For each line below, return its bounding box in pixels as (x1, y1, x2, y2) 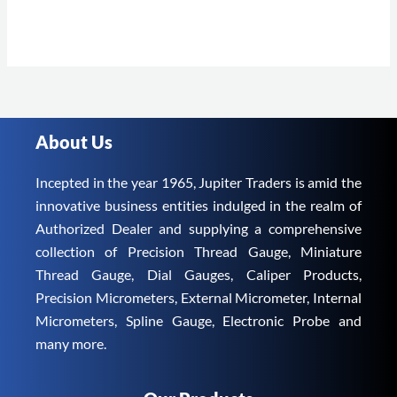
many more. (35, 335, 106, 353)
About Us (35, 131, 113, 153)
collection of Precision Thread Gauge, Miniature (35, 243, 362, 261)
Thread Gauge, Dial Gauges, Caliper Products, (35, 266, 362, 284)
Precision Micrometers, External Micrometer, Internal (35, 289, 362, 307)
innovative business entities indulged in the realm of (35, 197, 362, 214)
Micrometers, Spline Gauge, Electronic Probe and (35, 312, 362, 330)
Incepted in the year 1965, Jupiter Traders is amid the (35, 174, 362, 191)
